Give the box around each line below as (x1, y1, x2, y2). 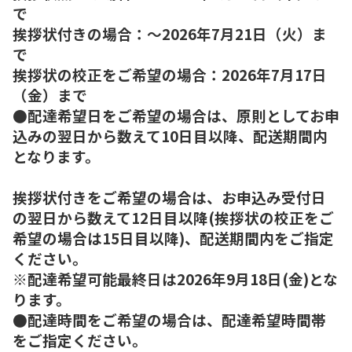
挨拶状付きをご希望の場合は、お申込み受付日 (13, 185, 326, 207)
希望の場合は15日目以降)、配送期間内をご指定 (13, 226, 334, 248)
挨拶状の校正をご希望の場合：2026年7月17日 (13, 63, 327, 85)
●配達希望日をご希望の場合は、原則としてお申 (13, 104, 339, 126)
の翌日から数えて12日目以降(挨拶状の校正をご (13, 206, 334, 228)
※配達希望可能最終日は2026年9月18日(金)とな (13, 267, 338, 289)
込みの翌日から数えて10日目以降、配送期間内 (13, 124, 328, 146)
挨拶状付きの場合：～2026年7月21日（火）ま (13, 22, 327, 44)
